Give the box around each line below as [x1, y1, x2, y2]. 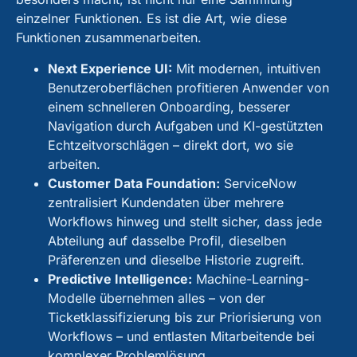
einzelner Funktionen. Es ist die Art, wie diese [16, 10, 287, 27]
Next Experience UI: [48, 60, 172, 76]
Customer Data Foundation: [48, 175, 220, 191]
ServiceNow [220, 175, 296, 191]
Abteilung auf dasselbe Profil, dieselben [48, 232, 286, 249]
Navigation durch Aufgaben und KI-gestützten [48, 117, 323, 134]
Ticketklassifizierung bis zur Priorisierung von [48, 308, 321, 325]
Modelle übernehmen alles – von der [48, 289, 265, 306]
